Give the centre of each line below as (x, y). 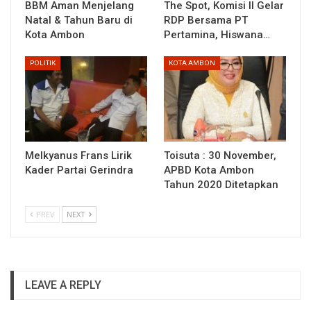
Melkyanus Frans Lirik (78, 155)
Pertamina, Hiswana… (217, 34)
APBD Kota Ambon (209, 170)
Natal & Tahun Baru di (79, 20)
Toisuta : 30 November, (220, 155)
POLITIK (43, 62)
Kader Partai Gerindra (79, 170)
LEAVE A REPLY (63, 285)
